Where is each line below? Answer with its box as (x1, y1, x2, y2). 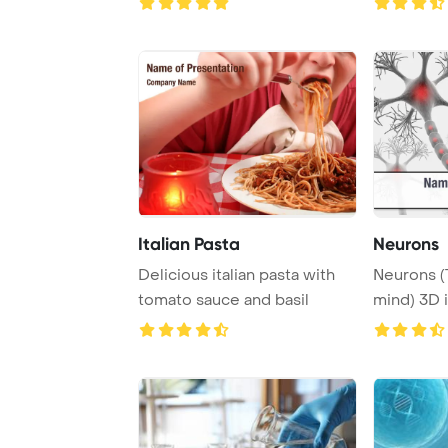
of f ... (138, 12, 177, 33)
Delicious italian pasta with (138, 264, 335, 285)
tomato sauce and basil (138, 289, 309, 310)
